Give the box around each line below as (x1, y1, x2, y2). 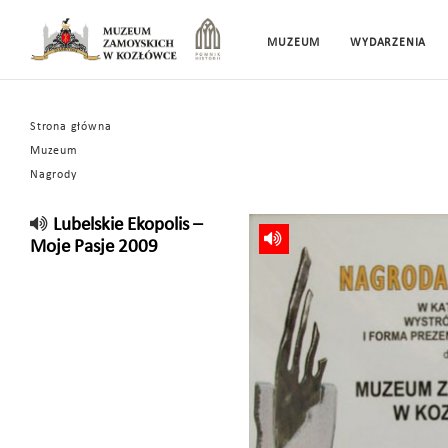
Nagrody (30, 169, 77, 181)
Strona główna (30, 121, 112, 133)
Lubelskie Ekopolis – (52, 216, 202, 235)
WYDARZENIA (350, 36, 427, 49)
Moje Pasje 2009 (30, 238, 158, 257)
